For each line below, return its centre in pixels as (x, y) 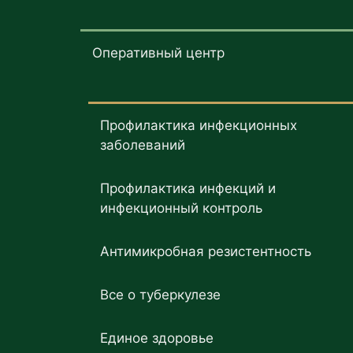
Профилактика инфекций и (188, 189)
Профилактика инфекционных (199, 126)
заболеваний (143, 145)
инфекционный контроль (181, 208)
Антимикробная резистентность (206, 252)
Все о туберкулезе (160, 295)
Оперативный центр (158, 53)
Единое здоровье (157, 338)
